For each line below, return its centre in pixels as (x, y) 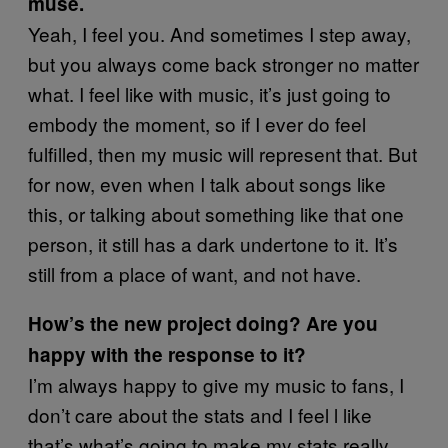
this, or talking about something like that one (216, 213)
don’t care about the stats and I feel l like (200, 414)
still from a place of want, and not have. (194, 273)
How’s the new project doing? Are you (203, 323)
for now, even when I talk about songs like (207, 183)
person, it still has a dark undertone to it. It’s (213, 243)
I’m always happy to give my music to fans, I (216, 384)
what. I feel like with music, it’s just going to (209, 93)
